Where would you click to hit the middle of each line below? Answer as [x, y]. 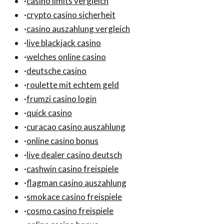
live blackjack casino [64, 42]
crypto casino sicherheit [71, 14]
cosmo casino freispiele [70, 210]
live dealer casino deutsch [74, 154]
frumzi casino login [61, 98]
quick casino [49, 112]
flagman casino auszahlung [76, 182]
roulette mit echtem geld [73, 84]
